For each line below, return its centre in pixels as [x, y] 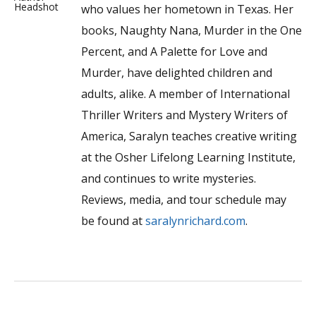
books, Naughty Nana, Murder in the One [192, 30]
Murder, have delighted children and [177, 72]
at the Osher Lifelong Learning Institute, [188, 157]
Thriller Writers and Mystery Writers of [184, 115]
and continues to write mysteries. [169, 178]
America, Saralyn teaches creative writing [189, 136]
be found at [113, 220]
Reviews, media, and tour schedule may [184, 199]
